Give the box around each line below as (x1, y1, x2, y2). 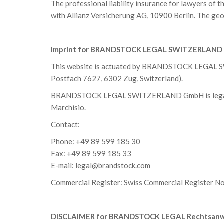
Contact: (51, 120, 80, 129)
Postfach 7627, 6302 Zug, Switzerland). (51, 74, 183, 83)
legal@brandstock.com (75, 161, 150, 170)
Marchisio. (51, 103, 86, 112)
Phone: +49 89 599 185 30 (51, 137, 140, 146)
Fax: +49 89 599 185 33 (51, 149, 131, 158)
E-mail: (51, 161, 75, 170)
